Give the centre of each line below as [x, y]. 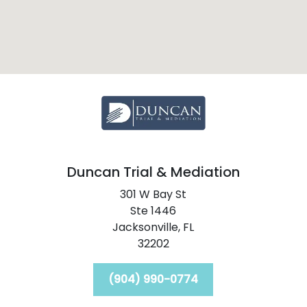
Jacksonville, [147, 227]
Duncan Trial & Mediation [153, 172]
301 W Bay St [153, 194]
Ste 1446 [153, 211]
